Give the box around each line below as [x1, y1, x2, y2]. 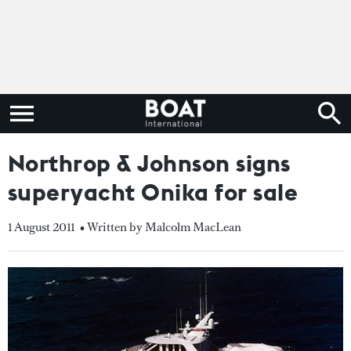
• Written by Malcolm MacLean [80, 219, 241, 235]
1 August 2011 [8, 219, 74, 235]
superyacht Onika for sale [8, 177, 299, 207]
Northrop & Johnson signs [8, 148, 291, 178]
